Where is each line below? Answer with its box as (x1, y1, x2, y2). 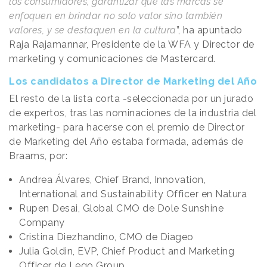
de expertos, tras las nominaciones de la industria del (9, 107, 256, 119)
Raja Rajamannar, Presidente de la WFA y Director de (9, 38, 254, 50)
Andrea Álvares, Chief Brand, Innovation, (19, 173, 206, 185)
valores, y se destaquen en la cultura (9, 24, 176, 36)
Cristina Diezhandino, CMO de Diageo (19, 231, 194, 243)
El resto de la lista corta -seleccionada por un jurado (9, 92, 253, 104)
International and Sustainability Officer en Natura (19, 188, 247, 200)
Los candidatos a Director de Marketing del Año (9, 75, 257, 87)
